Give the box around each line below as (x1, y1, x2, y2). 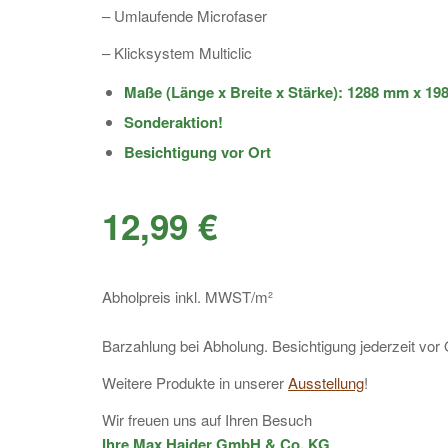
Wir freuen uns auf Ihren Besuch (102, 408, 312, 430)
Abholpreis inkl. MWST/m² (102, 285, 273, 307)
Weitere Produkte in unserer (102, 372, 288, 393)
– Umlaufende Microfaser (102, 4, 267, 26)
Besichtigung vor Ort (124, 141, 271, 164)
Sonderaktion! (124, 111, 223, 134)
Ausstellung (288, 372, 364, 393)
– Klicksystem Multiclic (102, 41, 252, 63)
